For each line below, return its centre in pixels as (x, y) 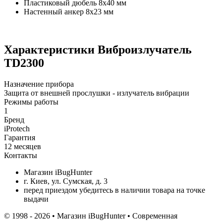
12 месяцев (23, 146)
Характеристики (51, 49)
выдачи (36, 199)
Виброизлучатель (145, 49)
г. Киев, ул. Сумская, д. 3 (66, 181)
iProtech (17, 128)
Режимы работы (31, 102)
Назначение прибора (39, 84)
